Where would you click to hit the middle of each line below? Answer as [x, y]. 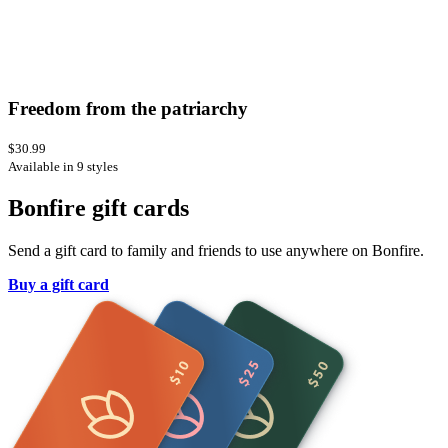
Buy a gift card [58, 284]
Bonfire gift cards [98, 207]
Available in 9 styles [63, 166]
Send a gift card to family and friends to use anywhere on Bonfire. [216, 250]
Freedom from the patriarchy [130, 108]
